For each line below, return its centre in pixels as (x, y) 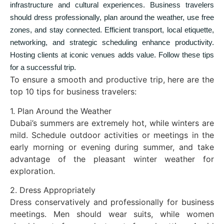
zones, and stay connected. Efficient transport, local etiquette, (112, 30)
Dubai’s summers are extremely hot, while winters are (112, 123)
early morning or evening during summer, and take (112, 147)
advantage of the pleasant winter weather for (112, 159)
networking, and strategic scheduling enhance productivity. (112, 42)
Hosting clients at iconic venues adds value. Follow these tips (112, 55)
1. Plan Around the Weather (61, 111)
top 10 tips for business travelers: (73, 92)
